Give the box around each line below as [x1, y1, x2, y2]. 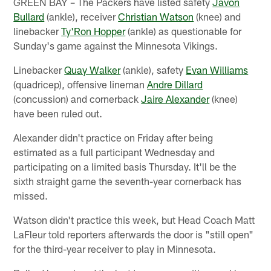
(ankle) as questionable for [125, 24, 242, 37]
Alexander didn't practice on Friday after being [13, 131, 214, 143]
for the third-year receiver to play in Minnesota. [13, 242, 217, 255]
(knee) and [194, 10, 241, 22]
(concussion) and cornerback [13, 92, 142, 105]
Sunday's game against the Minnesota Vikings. [13, 39, 218, 51]
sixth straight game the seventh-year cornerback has [13, 174, 242, 187]
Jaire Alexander [141, 92, 210, 105]
